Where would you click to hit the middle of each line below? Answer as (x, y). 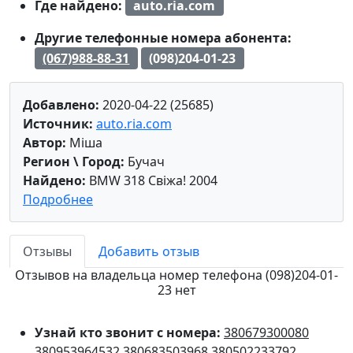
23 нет (176, 290)
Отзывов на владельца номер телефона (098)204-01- (176, 275)
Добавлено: (61, 104)
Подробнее (58, 199)
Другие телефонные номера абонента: (163, 38)
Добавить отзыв (149, 251)
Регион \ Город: (74, 161)
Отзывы (47, 251)
